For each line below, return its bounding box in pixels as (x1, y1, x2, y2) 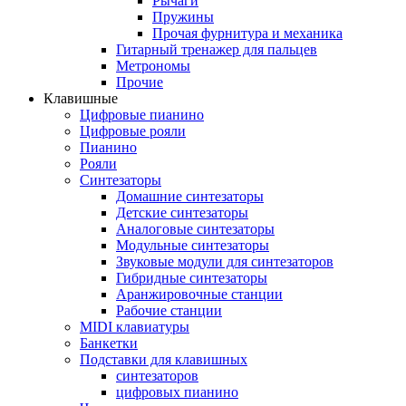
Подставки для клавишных (80, 351, 247, 367)
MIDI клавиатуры (80, 318, 189, 334)
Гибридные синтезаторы (116, 269, 267, 285)
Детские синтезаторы (116, 204, 248, 220)
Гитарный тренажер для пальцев (116, 41, 317, 57)
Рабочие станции (116, 302, 222, 318)
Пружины (152, 8, 214, 24)
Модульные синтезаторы (116, 237, 269, 253)
